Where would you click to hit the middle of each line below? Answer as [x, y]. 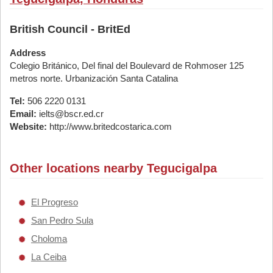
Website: [28, 126]
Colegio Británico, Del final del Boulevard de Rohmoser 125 [127, 66]
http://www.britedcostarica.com [109, 126]
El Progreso [55, 202]
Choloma [49, 239]
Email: [23, 114]
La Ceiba [49, 257]
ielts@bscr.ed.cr [70, 114]
